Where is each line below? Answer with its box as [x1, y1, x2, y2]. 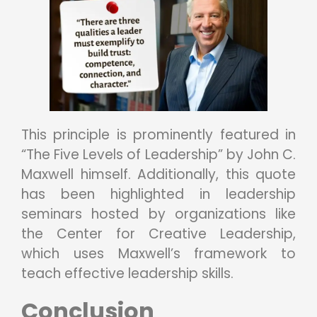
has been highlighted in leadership [21, 184, 296, 204]
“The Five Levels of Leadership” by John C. [21, 144, 296, 164]
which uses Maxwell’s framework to [21, 243, 296, 263]
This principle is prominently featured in [21, 125, 296, 144]
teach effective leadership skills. [21, 263, 234, 283]
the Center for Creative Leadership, [21, 224, 296, 243]
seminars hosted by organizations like [21, 204, 296, 224]
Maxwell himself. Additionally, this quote [21, 164, 296, 184]
